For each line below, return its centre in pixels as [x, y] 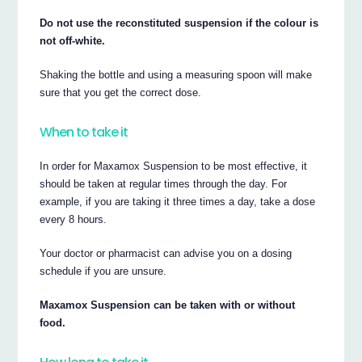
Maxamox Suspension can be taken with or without [168, 305]
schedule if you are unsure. [103, 271]
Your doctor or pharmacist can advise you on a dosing [166, 253]
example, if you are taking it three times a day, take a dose [178, 201]
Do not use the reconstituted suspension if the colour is [179, 23]
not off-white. [73, 40]
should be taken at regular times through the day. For [164, 183]
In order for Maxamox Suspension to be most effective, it [174, 166]
